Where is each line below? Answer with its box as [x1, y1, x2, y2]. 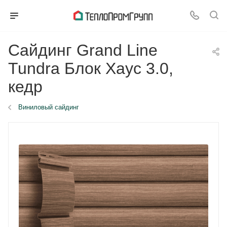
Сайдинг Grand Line [8, 41, 158, 59]
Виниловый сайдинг [18, 103, 79, 111]
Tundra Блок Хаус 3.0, [8, 59, 173, 78]
